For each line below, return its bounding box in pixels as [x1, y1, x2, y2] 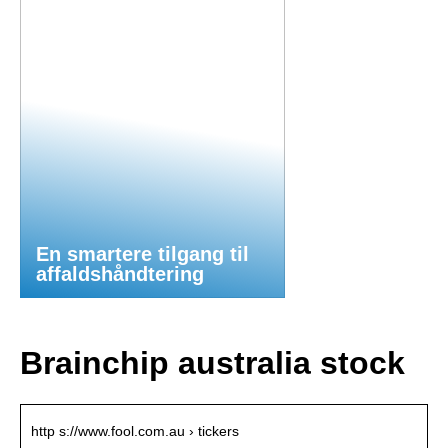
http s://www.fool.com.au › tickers [31, 422, 239, 439]
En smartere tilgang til [36, 243, 249, 265]
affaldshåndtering [36, 263, 204, 285]
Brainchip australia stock [20, 345, 405, 382]
